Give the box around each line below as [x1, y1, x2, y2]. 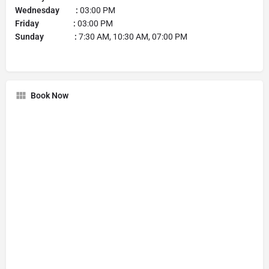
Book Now [31, 90, 68, 100]
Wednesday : [15, 5, 80, 15]
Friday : [15, 18, 77, 28]
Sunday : [15, 31, 79, 41]
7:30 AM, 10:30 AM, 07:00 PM [79, 31, 187, 41]
